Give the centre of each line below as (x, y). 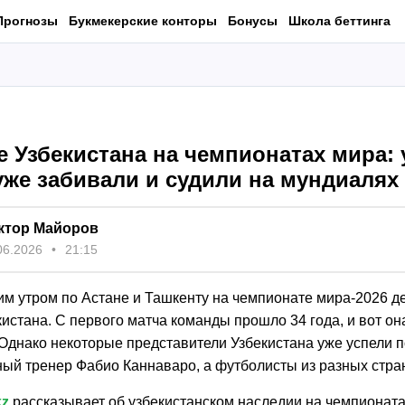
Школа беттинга (339, 20)
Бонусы (253, 20)
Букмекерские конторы (143, 20)
